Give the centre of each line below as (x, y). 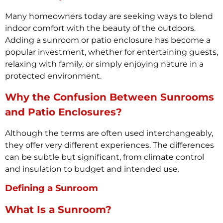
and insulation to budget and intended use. (92, 169)
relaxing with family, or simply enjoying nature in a (104, 64)
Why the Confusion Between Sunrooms (110, 97)
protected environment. (53, 76)
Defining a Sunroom (52, 188)
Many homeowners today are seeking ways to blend (109, 16)
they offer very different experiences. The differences (110, 145)
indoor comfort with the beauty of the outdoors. (100, 28)
